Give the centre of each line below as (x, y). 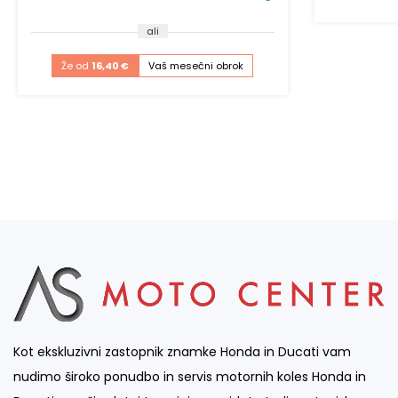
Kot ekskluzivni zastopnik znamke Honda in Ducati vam (182, 351)
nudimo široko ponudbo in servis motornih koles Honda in (190, 376)
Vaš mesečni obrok (196, 66)
